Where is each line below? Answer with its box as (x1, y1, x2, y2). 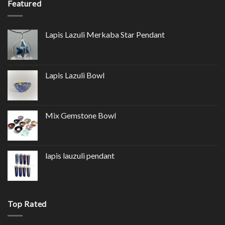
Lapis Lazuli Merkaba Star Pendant (45, 29, 165, 39)
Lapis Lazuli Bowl (45, 70, 104, 80)
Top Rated (8, 198, 47, 208)
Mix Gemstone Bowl (45, 110, 116, 120)
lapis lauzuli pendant (45, 150, 115, 160)
